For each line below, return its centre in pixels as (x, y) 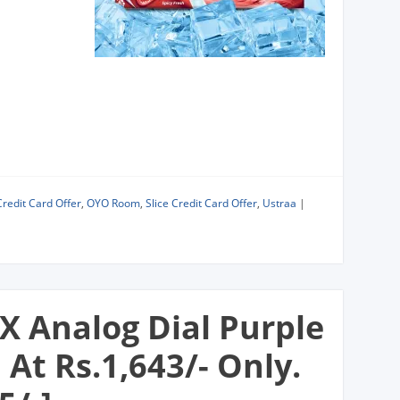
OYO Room (113, 203)
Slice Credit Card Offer (201, 203)
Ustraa (279, 203)
